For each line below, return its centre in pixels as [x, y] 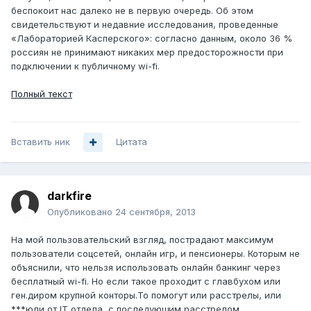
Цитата [132, 142]
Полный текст [42, 94]
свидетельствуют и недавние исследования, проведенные [145, 25]
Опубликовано [81, 212]
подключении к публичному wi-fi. [85, 66]
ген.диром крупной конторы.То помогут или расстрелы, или [146, 295]
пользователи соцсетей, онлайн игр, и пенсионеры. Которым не [155, 254]
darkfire [69, 196]
